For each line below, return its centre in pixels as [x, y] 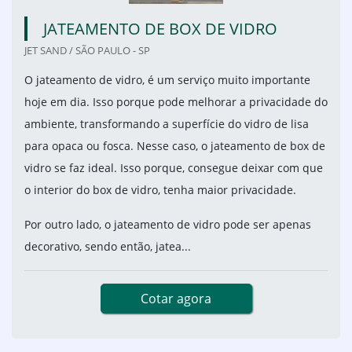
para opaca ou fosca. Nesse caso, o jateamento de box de [175, 146]
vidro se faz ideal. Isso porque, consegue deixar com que [174, 168]
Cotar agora [176, 299]
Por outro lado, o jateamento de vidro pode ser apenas [168, 225]
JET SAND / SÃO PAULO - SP [87, 51]
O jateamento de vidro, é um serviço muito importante [167, 80]
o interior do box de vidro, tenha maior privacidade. [160, 190]
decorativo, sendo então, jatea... [108, 247]
